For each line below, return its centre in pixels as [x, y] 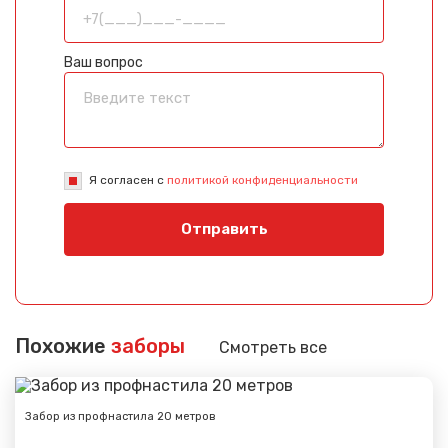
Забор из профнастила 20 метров [120, 416]
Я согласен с [128, 179]
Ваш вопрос [103, 62]
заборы [148, 345]
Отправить [224, 228]
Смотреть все [273, 347]
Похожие [63, 345]
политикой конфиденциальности [262, 179]
